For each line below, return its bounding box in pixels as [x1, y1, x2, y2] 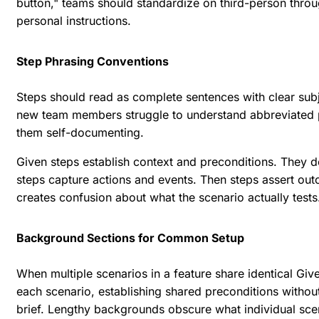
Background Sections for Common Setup [16, 231, 244, 246]
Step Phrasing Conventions [16, 54, 169, 69]
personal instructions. [16, 14, 131, 28]
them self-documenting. [16, 125, 144, 140]
